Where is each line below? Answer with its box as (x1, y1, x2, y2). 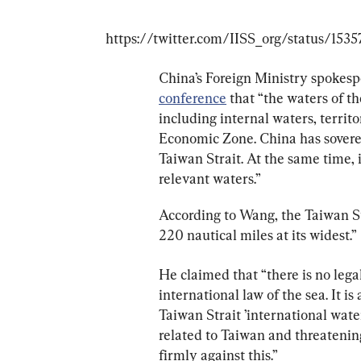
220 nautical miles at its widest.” (159, 226, 357, 244)
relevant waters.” (159, 170, 261, 188)
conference (159, 89, 226, 107)
